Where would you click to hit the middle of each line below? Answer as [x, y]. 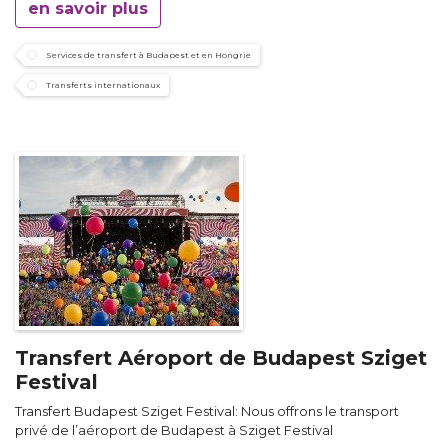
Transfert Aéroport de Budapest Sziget [221, 358]
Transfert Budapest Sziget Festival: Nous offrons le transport [207, 412]
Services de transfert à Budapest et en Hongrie [148, 55]
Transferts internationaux [103, 85]
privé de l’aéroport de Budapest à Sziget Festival [174, 431]
